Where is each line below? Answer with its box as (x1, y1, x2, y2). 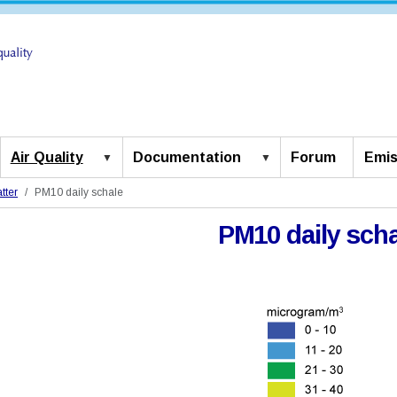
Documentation (133, 150, 242, 166)
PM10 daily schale (35, 186, 123, 199)
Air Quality (10, 150, 83, 166)
